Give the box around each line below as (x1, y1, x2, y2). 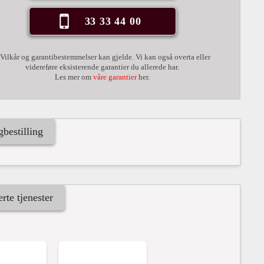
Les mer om (55, 72, 91, 81)
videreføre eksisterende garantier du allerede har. (25, 62, 179, 71)
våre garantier (91, 72, 138, 81)
